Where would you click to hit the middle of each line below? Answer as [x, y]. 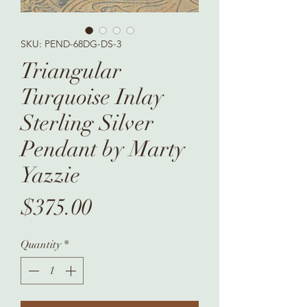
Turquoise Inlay [92, 97]
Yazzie [50, 175]
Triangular [71, 71]
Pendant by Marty [103, 149]
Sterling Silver [87, 123]
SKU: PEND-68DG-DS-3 [71, 44]
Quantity [41, 244]
